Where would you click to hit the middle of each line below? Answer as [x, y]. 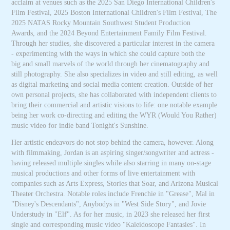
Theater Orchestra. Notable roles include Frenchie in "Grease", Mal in [113, 194]
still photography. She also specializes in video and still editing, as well [115, 74]
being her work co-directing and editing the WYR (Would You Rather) [114, 115]
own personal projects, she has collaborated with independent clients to [114, 95]
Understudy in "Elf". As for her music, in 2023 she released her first [111, 214]
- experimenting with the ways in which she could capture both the [108, 54]
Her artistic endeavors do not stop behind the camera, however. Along [113, 142]
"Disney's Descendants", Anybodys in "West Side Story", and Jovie [109, 204]
